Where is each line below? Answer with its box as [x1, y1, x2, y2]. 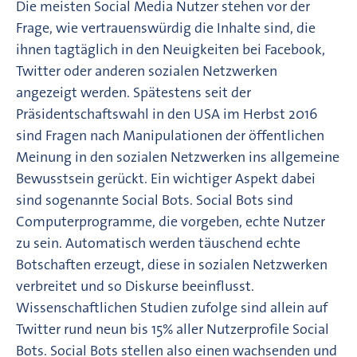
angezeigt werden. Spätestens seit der [16, 82, 251, 102]
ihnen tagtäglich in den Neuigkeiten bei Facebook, [16, 39, 325, 59]
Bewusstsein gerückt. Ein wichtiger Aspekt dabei [16, 168, 316, 188]
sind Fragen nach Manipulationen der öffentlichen [16, 125, 324, 145]
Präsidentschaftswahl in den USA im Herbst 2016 [16, 104, 317, 124]
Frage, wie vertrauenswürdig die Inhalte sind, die [16, 18, 316, 37]
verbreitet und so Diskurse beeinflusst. [16, 276, 254, 296]
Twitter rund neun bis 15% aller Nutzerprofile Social [16, 319, 329, 339]
